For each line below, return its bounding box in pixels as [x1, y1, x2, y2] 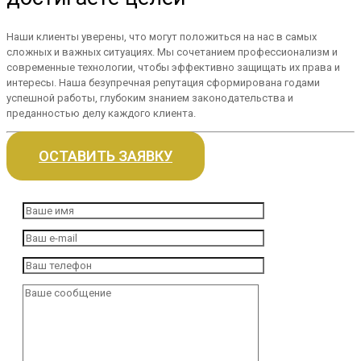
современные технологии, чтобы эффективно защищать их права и [6, 61, 340, 74]
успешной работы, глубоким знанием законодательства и [6, 92, 293, 105]
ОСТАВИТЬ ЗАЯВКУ [39, 147, 172, 165]
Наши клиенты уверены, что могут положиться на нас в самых [6, 31, 317, 44]
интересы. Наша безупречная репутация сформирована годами [6, 77, 320, 89]
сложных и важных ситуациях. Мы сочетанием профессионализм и [6, 46, 338, 59]
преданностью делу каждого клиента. [6, 107, 196, 120]
